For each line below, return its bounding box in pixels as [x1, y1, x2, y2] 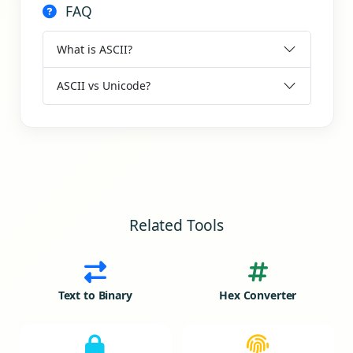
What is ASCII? [57, 41, 132, 57]
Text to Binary [58, 287, 132, 303]
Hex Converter [219, 287, 297, 303]
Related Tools [129, 214, 224, 236]
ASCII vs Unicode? [57, 78, 150, 94]
